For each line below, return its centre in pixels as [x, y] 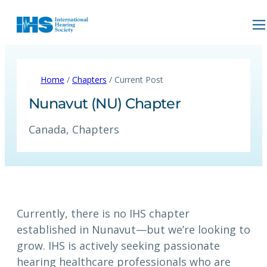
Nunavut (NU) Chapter [105, 104]
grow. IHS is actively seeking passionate [118, 246]
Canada [47, 130]
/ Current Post [135, 80]
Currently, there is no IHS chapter [103, 214]
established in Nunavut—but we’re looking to [133, 230]
